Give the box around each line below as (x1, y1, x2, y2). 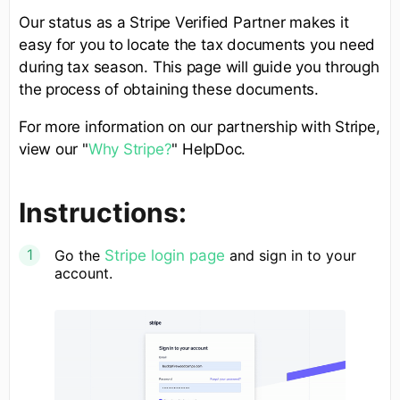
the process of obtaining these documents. (19, 79, 319, 98)
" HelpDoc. (171, 139, 246, 158)
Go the (54, 246, 104, 264)
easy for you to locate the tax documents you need (19, 35, 376, 54)
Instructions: (19, 196, 187, 229)
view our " (19, 139, 88, 158)
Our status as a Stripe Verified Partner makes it (19, 12, 349, 31)
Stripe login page (104, 246, 225, 264)
